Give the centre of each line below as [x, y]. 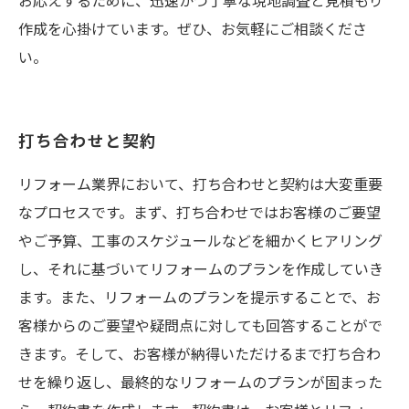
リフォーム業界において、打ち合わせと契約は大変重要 [200, 184]
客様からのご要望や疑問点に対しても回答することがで [200, 325]
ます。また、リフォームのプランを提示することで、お [199, 297]
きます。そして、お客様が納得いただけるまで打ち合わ [199, 353]
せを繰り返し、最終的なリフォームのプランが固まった [200, 382]
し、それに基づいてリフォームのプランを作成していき [201, 268]
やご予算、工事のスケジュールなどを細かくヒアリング [200, 240]
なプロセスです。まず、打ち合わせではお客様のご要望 [199, 212]
